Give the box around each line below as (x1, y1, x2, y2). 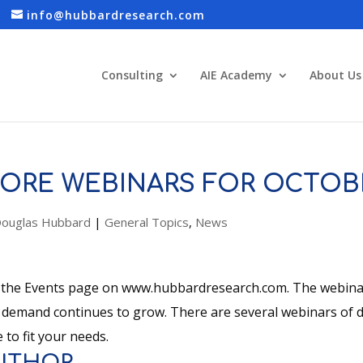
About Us (309, 67, 361, 83)
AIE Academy (199, 67, 272, 83)
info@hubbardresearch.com (27, 6, 206, 23)
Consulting (100, 67, 163, 83)
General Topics (104, 214, 189, 230)
